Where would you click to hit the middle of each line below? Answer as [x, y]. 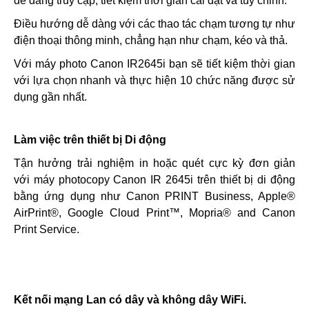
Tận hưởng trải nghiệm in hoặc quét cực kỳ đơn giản [154, 163]
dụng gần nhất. [50, 97]
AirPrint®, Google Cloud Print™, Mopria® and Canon [154, 213]
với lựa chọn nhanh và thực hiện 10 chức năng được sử [154, 80]
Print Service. [47, 229]
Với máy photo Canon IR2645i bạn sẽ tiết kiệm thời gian [154, 64]
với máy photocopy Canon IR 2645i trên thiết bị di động [154, 180]
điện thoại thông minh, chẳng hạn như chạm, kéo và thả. [151, 40]
